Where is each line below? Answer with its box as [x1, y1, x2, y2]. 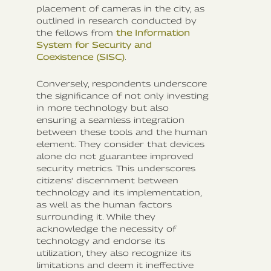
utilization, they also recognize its [36, 247, 191, 258]
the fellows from [36, 27, 116, 38]
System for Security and [36, 39, 152, 50]
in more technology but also [36, 102, 169, 113]
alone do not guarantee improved [36, 151, 194, 161]
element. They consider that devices [36, 139, 204, 149]
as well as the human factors [36, 199, 172, 209]
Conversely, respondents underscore [36, 78, 207, 88]
